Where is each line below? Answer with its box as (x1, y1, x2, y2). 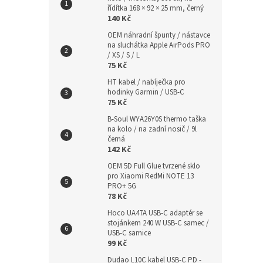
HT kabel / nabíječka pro (107, 77, 186, 87)
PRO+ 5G (107, 181, 136, 191)
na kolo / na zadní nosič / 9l (107, 124, 197, 134)
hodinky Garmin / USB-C (107, 87, 184, 97)
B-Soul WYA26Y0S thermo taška (107, 114, 206, 124)
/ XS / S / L (107, 50, 140, 60)
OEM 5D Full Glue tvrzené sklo (107, 161, 200, 171)
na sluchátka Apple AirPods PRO (107, 40, 210, 50)
